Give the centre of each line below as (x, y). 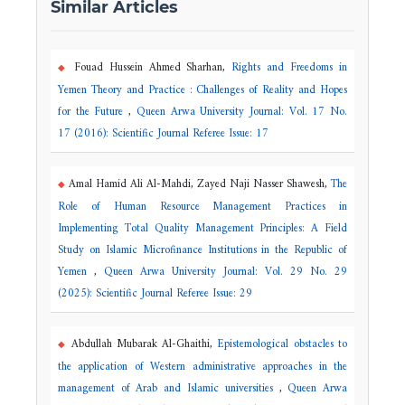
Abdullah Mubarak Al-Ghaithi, (142, 344)
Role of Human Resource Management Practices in (202, 207)
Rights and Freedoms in (290, 67)
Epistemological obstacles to (283, 344)
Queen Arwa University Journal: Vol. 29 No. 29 (226, 272)
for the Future (93, 112)
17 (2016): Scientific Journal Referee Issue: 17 (163, 133)
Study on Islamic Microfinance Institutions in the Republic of (202, 250)
